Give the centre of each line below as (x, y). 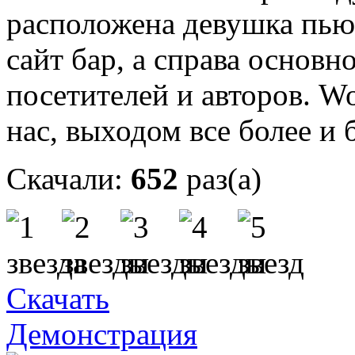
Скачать (58, 299)
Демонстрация (102, 334)
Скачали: (65, 179)
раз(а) (224, 179)
